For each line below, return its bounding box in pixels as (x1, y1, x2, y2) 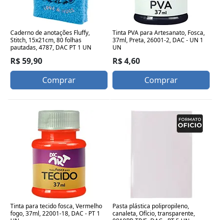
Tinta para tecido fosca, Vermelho (10, 201, 102, 210)
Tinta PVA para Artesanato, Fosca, (112, 28, 205, 37)
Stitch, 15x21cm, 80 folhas (10, 35, 82, 44)
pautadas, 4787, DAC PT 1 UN (10, 43, 91, 52)
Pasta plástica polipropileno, (112, 201, 189, 210)
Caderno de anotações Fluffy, (10, 28, 90, 37)
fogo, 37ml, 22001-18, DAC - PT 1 (10, 209, 100, 218)
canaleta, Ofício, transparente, (112, 209, 195, 218)
